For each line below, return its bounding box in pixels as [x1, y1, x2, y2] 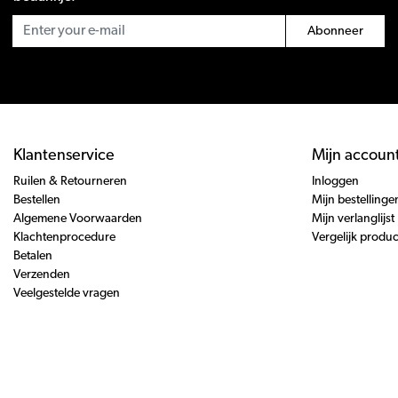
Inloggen [312, 175, 359, 189]
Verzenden [13, 268, 70, 283]
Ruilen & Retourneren [13, 175, 127, 189]
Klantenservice [13, 147, 115, 165]
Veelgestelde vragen [13, 287, 120, 301]
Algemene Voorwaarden [13, 212, 142, 227]
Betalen [13, 250, 52, 264]
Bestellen [13, 194, 60, 208]
